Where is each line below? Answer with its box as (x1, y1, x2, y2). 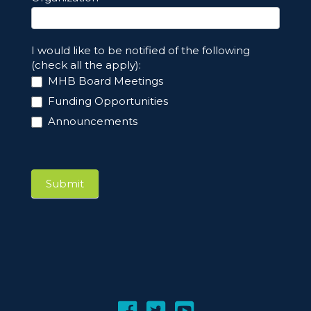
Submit (45, 177, 84, 191)
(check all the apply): (31, 58, 141, 72)
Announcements (44, 115, 137, 128)
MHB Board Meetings (44, 74, 163, 88)
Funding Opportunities (44, 94, 168, 108)
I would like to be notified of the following (31, 44, 250, 58)
